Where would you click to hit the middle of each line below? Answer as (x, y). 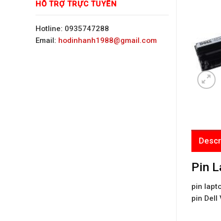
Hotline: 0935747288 (72, 28)
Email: (47, 40)
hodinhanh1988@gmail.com (108, 40)
